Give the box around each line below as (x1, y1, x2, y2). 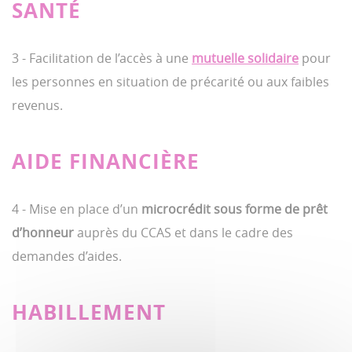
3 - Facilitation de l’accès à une (12, 49, 192, 67)
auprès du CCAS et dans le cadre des (74, 224, 293, 241)
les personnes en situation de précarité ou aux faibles (12, 73, 329, 90)
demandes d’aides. (12, 247, 122, 265)
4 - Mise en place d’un (12, 200, 141, 218)
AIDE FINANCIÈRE (12, 147, 200, 175)
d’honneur (12, 224, 74, 241)
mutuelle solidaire (192, 49, 299, 67)
